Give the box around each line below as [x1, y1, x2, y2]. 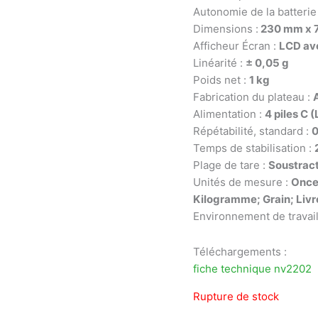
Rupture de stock [193, 290, 279, 303]
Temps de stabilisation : [193, 141, 314, 155]
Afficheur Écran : [193, 38, 279, 53]
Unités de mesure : [193, 175, 291, 189]
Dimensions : [193, 21, 258, 35]
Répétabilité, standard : [193, 124, 312, 138]
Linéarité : [193, 55, 246, 70]
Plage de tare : [193, 158, 268, 172]
